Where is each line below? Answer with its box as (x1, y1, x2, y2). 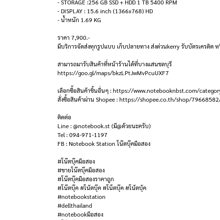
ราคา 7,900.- (57, 33, 90, 41)
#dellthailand (57, 201, 92, 209)
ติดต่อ (57, 113, 71, 121)
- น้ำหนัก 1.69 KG (57, 16, 101, 24)
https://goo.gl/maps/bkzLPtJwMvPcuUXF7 (57, 69, 169, 77)
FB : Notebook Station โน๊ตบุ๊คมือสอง (57, 139, 150, 147)
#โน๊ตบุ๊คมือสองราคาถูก (57, 175, 114, 183)
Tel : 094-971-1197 (57, 131, 108, 138)
